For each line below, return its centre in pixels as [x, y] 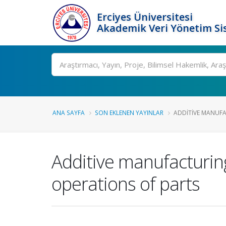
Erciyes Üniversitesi [145, 17]
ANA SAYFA [69, 112]
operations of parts [126, 184]
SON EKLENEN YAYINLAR [129, 112]
